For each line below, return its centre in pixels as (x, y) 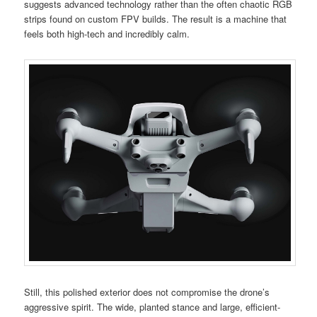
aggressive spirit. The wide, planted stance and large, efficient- (152, 307)
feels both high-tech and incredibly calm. (107, 34)
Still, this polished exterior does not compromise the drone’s (147, 292)
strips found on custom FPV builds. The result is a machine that (156, 19)
